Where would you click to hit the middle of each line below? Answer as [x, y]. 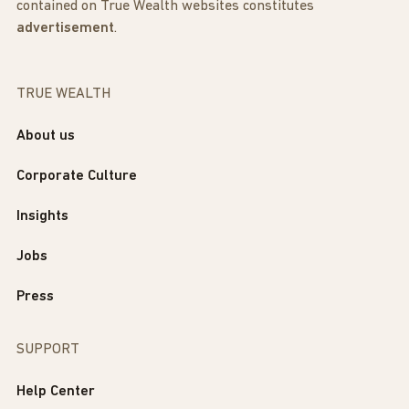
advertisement [65, 28]
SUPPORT [48, 349]
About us [46, 136]
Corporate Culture [77, 176]
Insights [42, 216]
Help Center [56, 391]
